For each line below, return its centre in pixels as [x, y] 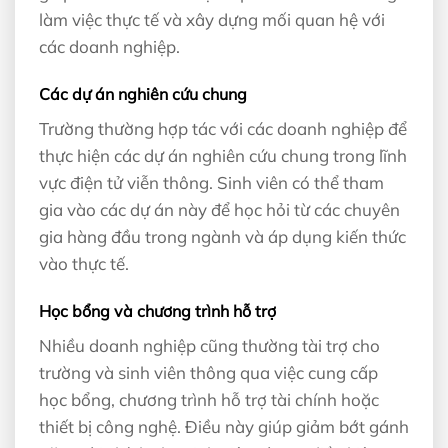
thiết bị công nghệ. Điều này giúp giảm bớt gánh [224, 426]
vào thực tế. [84, 263]
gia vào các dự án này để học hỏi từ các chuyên [219, 209]
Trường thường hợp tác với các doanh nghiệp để [223, 128]
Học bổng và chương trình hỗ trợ [157, 310]
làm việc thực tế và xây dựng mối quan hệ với [212, 19]
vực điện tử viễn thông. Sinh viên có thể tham [211, 182]
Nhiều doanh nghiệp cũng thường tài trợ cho [209, 345]
